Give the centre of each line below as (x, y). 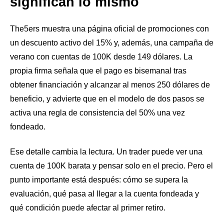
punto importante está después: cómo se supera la (99, 179)
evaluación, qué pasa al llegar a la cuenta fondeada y (104, 193)
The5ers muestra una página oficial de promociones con (109, 29)
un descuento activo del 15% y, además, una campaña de (112, 43)
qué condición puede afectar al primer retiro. (88, 207)
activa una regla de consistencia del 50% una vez (97, 113)
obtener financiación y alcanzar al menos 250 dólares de (110, 85)
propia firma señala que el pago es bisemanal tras (98, 71)
